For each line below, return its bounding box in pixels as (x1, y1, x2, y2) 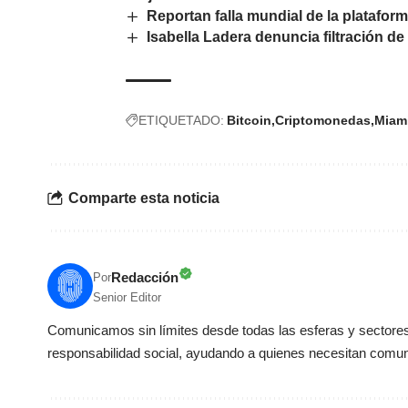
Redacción (111, 270, 178, 286)
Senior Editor (93, 291, 161, 305)
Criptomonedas (275, 113, 371, 128)
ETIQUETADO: (138, 113, 224, 128)
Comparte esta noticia (68, 189, 219, 206)
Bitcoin (227, 113, 271, 128)
